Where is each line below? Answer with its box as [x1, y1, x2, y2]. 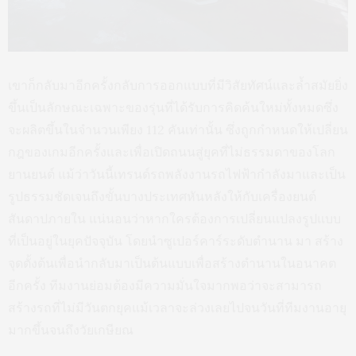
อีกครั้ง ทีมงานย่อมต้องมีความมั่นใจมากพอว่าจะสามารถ [8, 277, 322, 293]
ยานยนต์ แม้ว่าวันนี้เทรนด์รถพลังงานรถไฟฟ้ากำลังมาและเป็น [8, 165, 346, 182]
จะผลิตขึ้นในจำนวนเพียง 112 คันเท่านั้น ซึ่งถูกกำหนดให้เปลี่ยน [8, 121, 348, 137]
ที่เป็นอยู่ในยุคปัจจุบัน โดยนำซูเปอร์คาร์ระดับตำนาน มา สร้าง [8, 232, 343, 249]
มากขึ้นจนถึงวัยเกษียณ [8, 321, 133, 338]
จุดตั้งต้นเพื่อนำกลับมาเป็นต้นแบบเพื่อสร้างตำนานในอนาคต [8, 254, 336, 271]
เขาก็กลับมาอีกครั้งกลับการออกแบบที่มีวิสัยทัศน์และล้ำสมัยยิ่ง [8, 76, 348, 93]
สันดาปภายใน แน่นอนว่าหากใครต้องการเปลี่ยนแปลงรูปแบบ [8, 210, 341, 226]
